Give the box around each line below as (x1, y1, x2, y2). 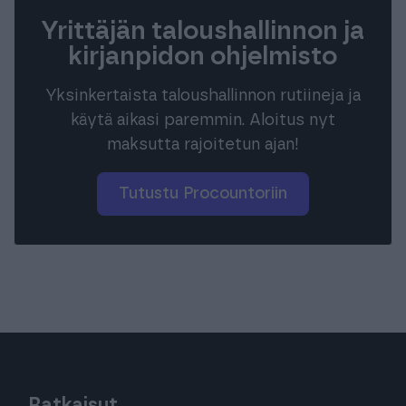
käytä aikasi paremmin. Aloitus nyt (70, 111, 335, 129)
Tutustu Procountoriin (128, 185, 287, 202)
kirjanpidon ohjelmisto (68, 43, 338, 70)
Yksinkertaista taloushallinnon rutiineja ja (44, 87, 361, 104)
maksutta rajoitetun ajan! (106, 136, 299, 153)
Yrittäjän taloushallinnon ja (41, 18, 365, 44)
